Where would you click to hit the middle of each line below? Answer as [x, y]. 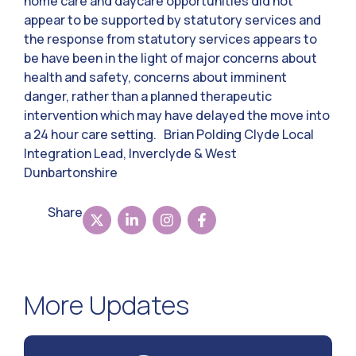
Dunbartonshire [71, 172]
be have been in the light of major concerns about [170, 58]
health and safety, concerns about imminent [155, 77]
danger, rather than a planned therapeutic [148, 96]
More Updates [106, 304]
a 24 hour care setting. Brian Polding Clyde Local [169, 134]
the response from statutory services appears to [170, 39]
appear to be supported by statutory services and [172, 19]
